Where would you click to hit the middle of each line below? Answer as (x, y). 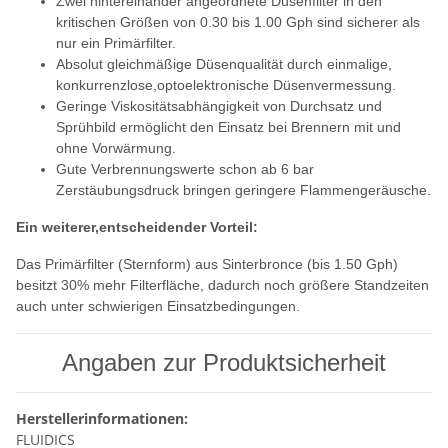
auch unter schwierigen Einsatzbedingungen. (158, 306)
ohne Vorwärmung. (116, 148)
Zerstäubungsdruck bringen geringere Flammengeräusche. (243, 190)
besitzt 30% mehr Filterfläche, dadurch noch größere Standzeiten (222, 285)
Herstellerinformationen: (102, 419)
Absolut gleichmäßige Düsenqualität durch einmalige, (224, 64)
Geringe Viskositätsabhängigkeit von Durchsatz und (219, 106)
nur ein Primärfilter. (116, 43)
